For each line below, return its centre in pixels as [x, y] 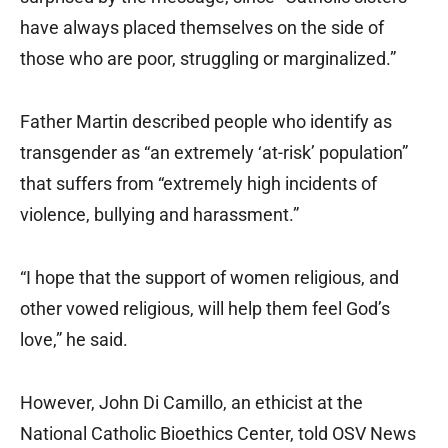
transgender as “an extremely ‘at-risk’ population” [214, 153]
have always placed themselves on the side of [202, 28]
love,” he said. [74, 340]
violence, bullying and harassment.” [159, 215]
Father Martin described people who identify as [206, 122]
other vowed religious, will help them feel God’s [205, 309]
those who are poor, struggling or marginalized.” [208, 59]
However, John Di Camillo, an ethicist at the [191, 403]
